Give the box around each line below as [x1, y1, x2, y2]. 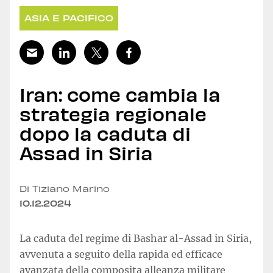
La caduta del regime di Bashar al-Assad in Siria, [19, 232, 252, 244]
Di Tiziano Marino [19, 183, 110, 194]
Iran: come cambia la [19, 82, 221, 105]
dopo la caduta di [19, 121, 191, 144]
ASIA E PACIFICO [24, 13, 113, 23]
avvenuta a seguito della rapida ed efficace [19, 248, 222, 260]
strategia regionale [19, 101, 207, 125]
